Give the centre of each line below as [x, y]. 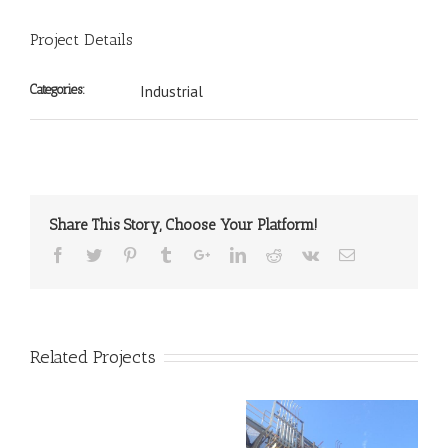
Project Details [81, 39]
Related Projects [93, 356]
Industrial [171, 91]
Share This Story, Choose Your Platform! [184, 224]
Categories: [57, 89]
